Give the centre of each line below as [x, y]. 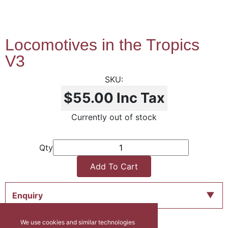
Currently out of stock [114, 117]
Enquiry [27, 195]
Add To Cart [114, 166]
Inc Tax [140, 98]
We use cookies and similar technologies [78, 222]
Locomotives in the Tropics [102, 45]
